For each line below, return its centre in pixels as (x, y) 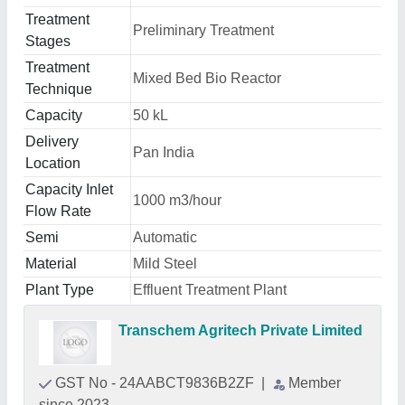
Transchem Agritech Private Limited (240, 330)
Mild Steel (165, 264)
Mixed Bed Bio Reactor (207, 78)
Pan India (164, 152)
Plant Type (60, 290)
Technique (59, 89)
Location (53, 163)
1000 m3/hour (177, 200)
